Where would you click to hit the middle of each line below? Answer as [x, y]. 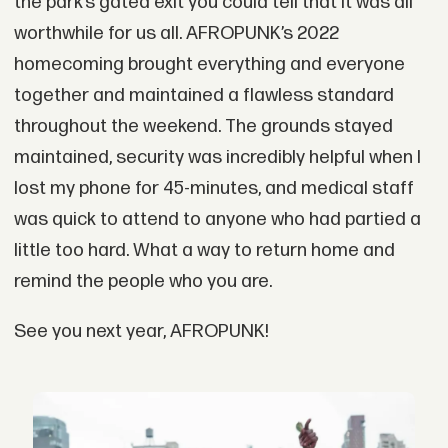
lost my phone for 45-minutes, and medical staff [213, 189]
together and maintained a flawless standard [203, 96]
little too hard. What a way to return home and [204, 251]
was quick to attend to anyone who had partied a [217, 220]
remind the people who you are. [142, 282]
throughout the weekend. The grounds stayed [203, 127]
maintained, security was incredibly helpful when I [217, 158]
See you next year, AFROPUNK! [141, 332]
